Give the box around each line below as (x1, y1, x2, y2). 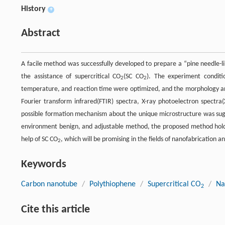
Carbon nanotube (21, 180, 77, 188)
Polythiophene (89, 180, 136, 188)
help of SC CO (21, 135, 58, 143)
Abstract (21, 27, 60, 39)
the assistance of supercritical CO (21, 72, 121, 80)
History (21, 5, 46, 13)
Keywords (21, 158, 66, 170)
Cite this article (21, 203, 90, 215)
